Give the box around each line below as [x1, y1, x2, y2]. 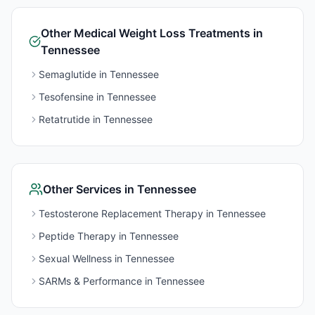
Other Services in [43, 182, 137, 196]
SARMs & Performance [39, 275, 142, 287]
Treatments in [186, 26, 264, 40]
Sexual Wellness [39, 252, 112, 264]
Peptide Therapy [39, 230, 116, 242]
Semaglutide [39, 68, 96, 80]
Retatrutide [39, 113, 90, 125]
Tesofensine [39, 91, 94, 103]
